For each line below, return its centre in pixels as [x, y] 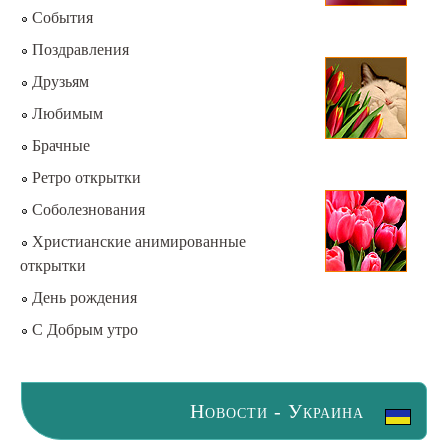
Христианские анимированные [137, 241]
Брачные [59, 145]
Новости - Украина [277, 411]
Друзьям [58, 81]
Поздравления [78, 49]
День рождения [82, 297]
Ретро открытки [84, 177]
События [60, 17]
